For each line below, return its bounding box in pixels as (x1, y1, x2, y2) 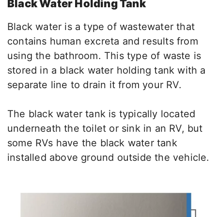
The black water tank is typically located (7, 108, 196, 120)
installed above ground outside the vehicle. (7, 152, 210, 164)
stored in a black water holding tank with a (7, 64, 206, 77)
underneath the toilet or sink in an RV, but (7, 123, 203, 135)
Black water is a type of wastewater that (7, 21, 195, 33)
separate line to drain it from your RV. (7, 79, 182, 91)
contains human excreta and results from (7, 35, 198, 47)
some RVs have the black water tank (7, 137, 177, 149)
